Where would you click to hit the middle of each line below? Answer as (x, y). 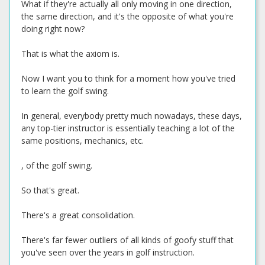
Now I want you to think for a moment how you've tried (128, 78)
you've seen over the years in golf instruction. (108, 252)
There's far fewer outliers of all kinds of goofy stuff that (127, 240)
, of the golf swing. (57, 165)
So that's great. (50, 190)
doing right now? (53, 29)
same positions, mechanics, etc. (83, 140)
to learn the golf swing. (65, 91)
